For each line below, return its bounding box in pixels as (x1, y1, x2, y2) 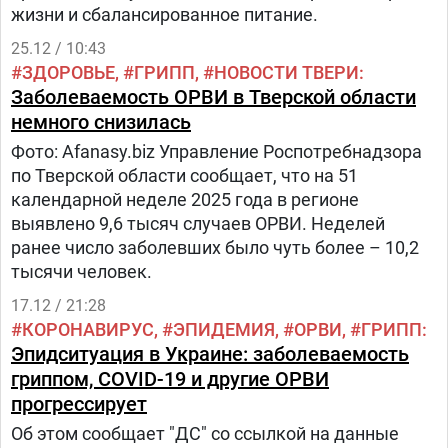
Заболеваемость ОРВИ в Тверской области (11, 85, 416, 109)
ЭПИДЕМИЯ (173, 319, 275, 340)
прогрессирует (11, 392, 147, 416)
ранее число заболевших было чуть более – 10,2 (11, 237, 419, 258)
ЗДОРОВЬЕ (22, 62, 115, 83)
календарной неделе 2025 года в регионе (11, 189, 359, 210)
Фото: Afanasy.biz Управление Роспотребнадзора (11, 141, 422, 162)
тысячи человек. (11, 261, 152, 282)
